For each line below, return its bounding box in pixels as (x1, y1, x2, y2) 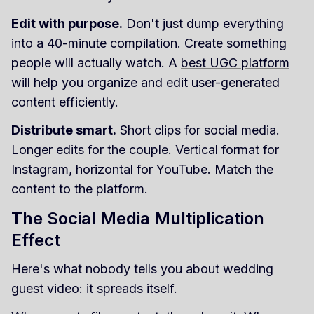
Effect (11, 229, 60, 250)
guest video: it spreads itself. (11, 280, 177, 296)
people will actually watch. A (11, 55, 181, 70)
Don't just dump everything (123, 15, 284, 31)
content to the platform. (11, 181, 148, 196)
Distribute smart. (11, 122, 116, 137)
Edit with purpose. (11, 15, 123, 31)
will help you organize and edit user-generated (11, 74, 280, 90)
